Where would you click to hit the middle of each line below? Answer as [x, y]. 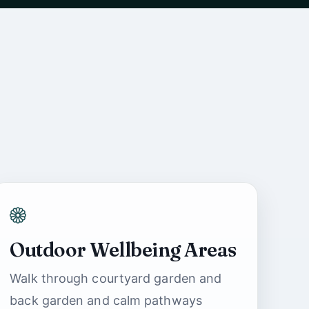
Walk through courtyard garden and [116, 278]
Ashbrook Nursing [143, 277]
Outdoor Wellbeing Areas [123, 249]
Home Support [131, 298]
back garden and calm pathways [106, 300]
